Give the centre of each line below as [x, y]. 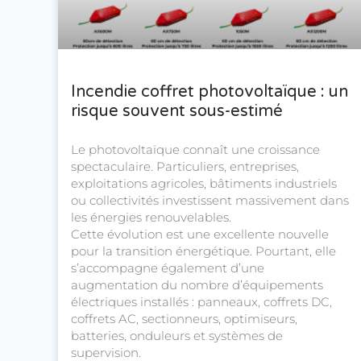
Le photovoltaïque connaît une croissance [195, 150]
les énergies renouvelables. [151, 218]
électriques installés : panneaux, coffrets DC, [201, 302]
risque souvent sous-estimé [177, 112]
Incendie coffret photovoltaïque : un [210, 92]
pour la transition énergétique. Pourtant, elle [203, 251]
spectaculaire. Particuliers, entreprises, [185, 167]
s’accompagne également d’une [168, 268]
